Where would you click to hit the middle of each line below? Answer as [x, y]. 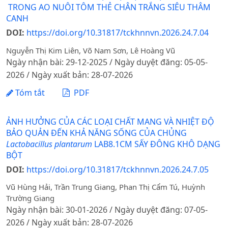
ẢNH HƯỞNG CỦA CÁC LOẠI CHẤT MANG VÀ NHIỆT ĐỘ [110, 121]
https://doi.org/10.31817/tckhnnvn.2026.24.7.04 [118, 33]
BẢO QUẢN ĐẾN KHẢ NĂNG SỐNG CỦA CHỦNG [96, 133]
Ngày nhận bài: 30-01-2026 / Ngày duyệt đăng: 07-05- [107, 210]
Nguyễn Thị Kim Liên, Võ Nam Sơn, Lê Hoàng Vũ [91, 51]
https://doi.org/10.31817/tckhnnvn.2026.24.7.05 [118, 169]
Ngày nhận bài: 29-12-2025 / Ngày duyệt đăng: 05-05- [107, 62]
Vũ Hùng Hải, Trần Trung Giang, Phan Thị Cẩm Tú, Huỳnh [106, 187]
